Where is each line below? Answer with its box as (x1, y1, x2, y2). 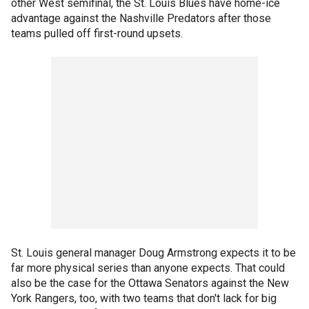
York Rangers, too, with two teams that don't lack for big (11, 291, 277, 305)
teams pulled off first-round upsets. (11, 26, 183, 40)
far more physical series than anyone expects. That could (11, 261, 285, 275)
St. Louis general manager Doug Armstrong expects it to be (11, 246, 296, 259)
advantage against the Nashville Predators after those (11, 11, 271, 25)
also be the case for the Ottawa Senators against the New (11, 276, 289, 290)
